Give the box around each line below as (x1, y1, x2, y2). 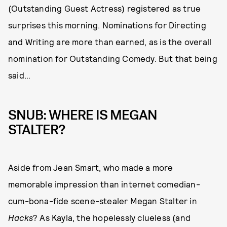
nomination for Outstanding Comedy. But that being (8, 53, 217, 63)
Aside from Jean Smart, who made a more (8, 162, 173, 172)
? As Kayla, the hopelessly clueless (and (33, 212, 191, 222)
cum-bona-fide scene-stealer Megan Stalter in (8, 195, 197, 206)
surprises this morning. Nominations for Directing (8, 19, 206, 30)
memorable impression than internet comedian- (8, 178, 200, 189)
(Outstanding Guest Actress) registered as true (8, 3, 201, 13)
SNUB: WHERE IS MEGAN (8, 105, 157, 124)
